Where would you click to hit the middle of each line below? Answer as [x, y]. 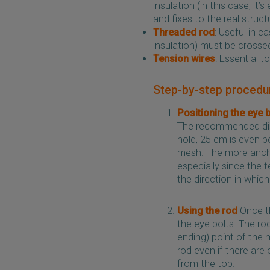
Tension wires [184, 59]
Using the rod [207, 210]
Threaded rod [184, 32]
